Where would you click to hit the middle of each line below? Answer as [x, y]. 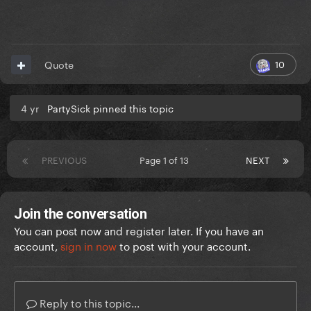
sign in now [89, 245]
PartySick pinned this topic [110, 108]
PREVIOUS [64, 159]
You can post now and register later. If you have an [139, 230]
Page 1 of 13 [166, 159]
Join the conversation [81, 214]
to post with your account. [184, 245]
